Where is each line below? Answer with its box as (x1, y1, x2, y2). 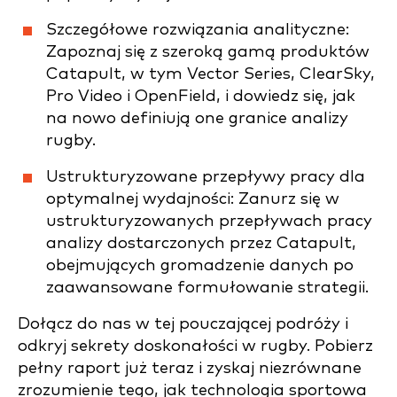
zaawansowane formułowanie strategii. (46, 278, 369, 296)
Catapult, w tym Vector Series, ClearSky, (46, 65, 375, 82)
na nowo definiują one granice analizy (46, 109, 348, 127)
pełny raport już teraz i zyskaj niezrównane (18, 359, 362, 377)
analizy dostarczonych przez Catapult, (46, 234, 356, 252)
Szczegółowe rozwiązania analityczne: (46, 20, 349, 38)
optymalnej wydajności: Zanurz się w (46, 190, 339, 207)
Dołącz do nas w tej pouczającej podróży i (18, 315, 348, 332)
